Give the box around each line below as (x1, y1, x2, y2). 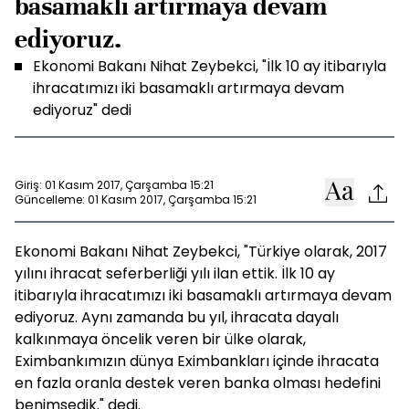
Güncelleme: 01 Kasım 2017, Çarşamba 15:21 (15, 191, 257, 207)
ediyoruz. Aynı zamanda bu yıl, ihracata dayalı (15, 307, 339, 328)
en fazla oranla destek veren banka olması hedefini (15, 372, 381, 393)
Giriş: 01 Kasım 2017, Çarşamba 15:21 (15, 176, 214, 193)
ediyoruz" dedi (33, 100, 131, 121)
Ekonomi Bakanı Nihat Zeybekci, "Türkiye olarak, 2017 (15, 241, 387, 262)
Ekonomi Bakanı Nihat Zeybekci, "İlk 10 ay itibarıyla (33, 56, 386, 77)
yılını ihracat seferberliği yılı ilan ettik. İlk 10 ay (15, 263, 335, 284)
